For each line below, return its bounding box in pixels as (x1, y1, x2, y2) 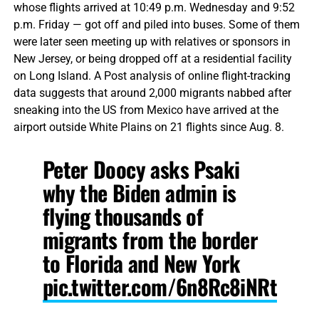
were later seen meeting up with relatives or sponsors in (13, 34, 291, 48)
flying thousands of (42, 199, 204, 232)
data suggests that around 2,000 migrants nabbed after (13, 85, 291, 100)
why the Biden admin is (42, 176, 236, 209)
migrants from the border (42, 223, 258, 256)
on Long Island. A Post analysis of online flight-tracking (13, 68, 291, 83)
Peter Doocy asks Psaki (42, 152, 240, 185)
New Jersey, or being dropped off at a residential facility (13, 51, 292, 66)
